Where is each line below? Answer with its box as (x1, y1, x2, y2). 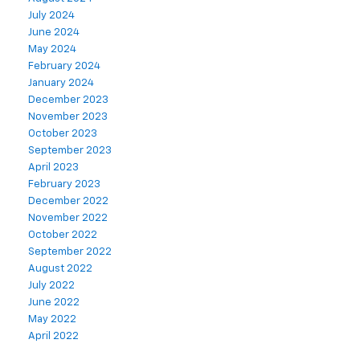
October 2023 (28, 129, 97, 140)
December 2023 (28, 95, 108, 106)
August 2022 (28, 264, 92, 275)
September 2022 (28, 247, 112, 258)
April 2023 (28, 162, 79, 174)
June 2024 (28, 27, 80, 39)
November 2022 (28, 213, 108, 224)
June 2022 (28, 297, 80, 309)
